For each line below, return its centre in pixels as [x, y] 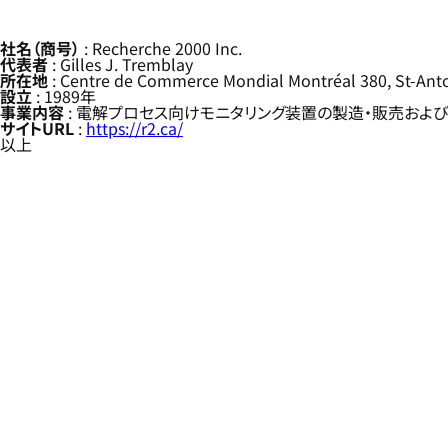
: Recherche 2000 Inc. [161, 48]
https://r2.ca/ [134, 128]
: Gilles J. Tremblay [120, 64]
